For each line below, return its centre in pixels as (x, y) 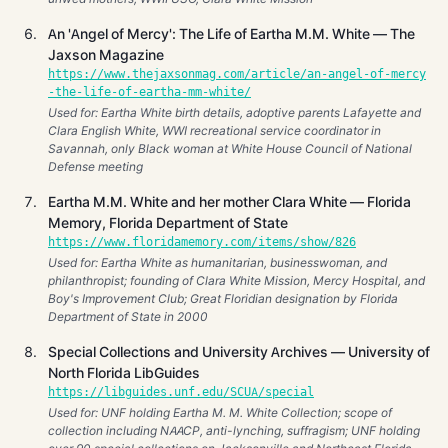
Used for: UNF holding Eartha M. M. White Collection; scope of (220, 412)
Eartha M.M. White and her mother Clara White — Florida (229, 201)
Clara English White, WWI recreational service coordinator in (214, 130)
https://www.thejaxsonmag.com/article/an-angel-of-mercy (237, 74)
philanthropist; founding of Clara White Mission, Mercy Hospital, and (236, 280)
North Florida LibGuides (124, 372)
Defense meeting (95, 166)
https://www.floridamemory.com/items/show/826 (202, 242)
